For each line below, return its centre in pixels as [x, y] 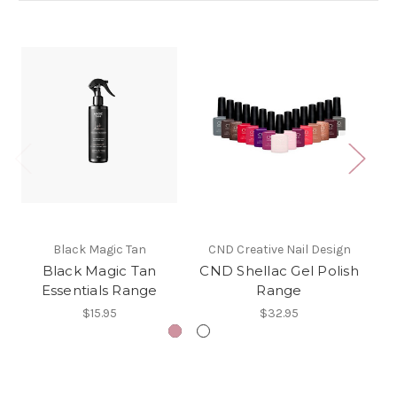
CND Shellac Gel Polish [279, 271]
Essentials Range [99, 291]
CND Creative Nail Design [279, 250]
